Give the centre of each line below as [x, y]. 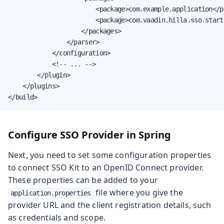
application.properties [51, 193]
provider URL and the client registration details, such [110, 205]
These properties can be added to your [83, 180]
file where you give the [138, 192]
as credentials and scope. [57, 217]
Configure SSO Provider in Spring [89, 134]
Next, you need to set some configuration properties [110, 155]
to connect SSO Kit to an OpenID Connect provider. [106, 167]
